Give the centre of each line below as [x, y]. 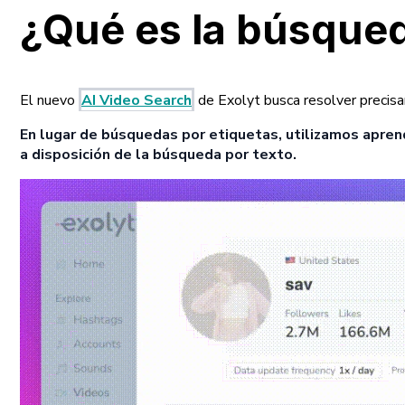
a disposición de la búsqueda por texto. [158, 155]
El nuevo [49, 101]
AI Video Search [137, 101]
